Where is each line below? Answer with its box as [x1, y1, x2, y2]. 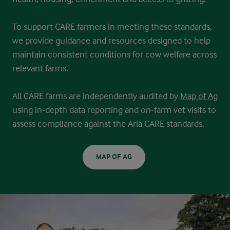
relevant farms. [12, 63, 68, 73]
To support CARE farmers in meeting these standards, [12, 21, 212, 32]
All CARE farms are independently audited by [12, 90, 180, 101]
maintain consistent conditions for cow [12, 49, 163, 60]
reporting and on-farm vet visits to [87, 104, 216, 115]
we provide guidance [12, 35, 92, 46]
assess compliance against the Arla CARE [12, 118, 166, 129]
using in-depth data [12, 104, 87, 115]
